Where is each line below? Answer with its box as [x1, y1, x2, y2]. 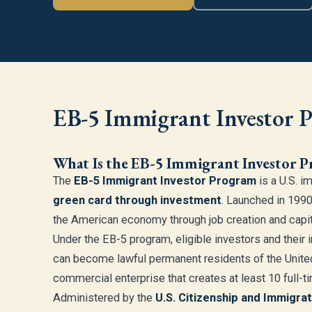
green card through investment [53, 194, 221, 207]
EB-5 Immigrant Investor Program [74, 174, 256, 187]
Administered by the [53, 291, 155, 304]
